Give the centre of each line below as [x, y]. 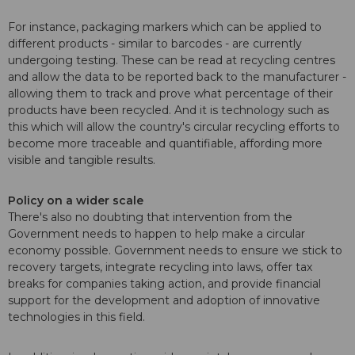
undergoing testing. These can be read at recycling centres [172, 61]
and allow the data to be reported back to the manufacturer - [177, 77]
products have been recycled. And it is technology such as [168, 111]
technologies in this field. [76, 317]
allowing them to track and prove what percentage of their [170, 94]
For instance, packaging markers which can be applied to [165, 27]
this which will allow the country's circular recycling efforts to [174, 127]
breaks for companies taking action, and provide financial [164, 284]
